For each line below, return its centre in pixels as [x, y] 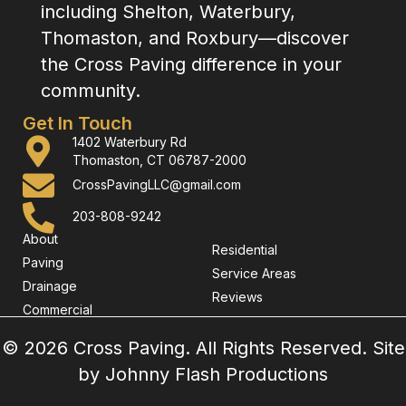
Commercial [57, 309]
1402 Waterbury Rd [129, 141]
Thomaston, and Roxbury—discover [194, 38]
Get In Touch [77, 123]
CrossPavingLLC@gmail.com [156, 185]
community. [90, 90]
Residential [245, 249]
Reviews [237, 296]
